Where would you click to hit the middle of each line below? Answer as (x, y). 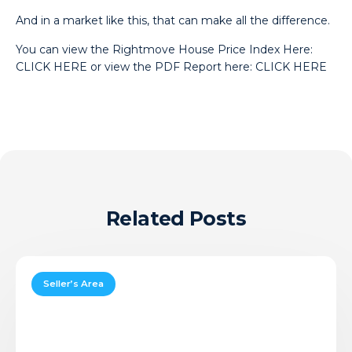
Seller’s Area (73, 284)
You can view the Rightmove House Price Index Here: (165, 49)
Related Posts (176, 218)
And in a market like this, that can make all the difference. (173, 20)
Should (36, 265)
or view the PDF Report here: (172, 67)
